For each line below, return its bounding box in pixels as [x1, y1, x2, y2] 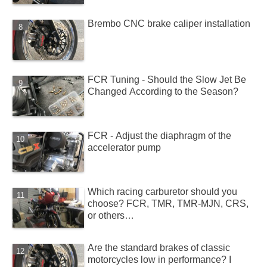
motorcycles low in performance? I [88, 254, 232, 265]
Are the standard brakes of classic [88, 242, 231, 253]
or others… [88, 210, 135, 221]
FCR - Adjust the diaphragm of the [88, 130, 232, 141]
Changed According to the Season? [88, 86, 239, 97]
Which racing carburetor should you [88, 186, 238, 197]
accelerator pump [88, 142, 162, 153]
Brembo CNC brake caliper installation [88, 18, 251, 29]
